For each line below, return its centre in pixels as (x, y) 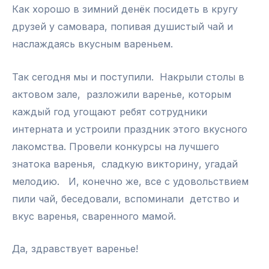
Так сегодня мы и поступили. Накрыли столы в (128, 77)
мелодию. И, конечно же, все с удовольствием (130, 181)
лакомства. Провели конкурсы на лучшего (116, 146)
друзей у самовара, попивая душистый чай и (122, 26)
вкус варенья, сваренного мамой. (94, 216)
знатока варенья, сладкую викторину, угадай (125, 164)
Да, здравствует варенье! (75, 249)
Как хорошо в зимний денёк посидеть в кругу (125, 9)
